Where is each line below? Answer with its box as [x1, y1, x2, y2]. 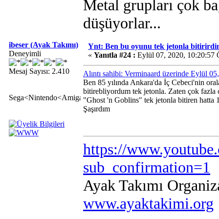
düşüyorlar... [83, 14, 161, 32]
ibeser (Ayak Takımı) [9, 41, 78, 49]
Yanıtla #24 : [94, 51, 135, 59]
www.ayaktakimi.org [83, 195, 214, 212]
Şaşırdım [83, 105, 112, 113]
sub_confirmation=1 [83, 158, 210, 176]
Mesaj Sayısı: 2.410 [9, 67, 69, 75]
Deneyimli [9, 49, 41, 58]
